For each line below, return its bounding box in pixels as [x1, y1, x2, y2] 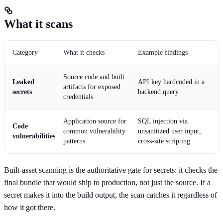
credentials [63, 93, 93, 101]
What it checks [63, 48, 105, 56]
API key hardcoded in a [138, 78, 205, 86]
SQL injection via [138, 117, 188, 125]
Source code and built [63, 73, 124, 81]
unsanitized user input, [138, 127, 201, 135]
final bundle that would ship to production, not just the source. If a [4, 178, 211, 187]
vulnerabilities [12, 132, 55, 140]
